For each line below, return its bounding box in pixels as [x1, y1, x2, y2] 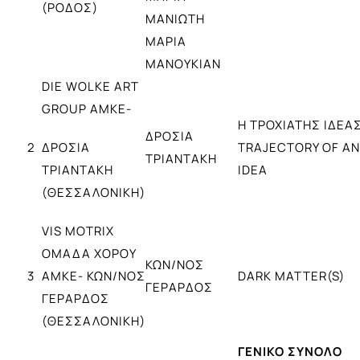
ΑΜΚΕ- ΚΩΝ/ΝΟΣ [42, 267, 145, 284]
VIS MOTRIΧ [42, 222, 114, 239]
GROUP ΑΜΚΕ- [42, 100, 132, 117]
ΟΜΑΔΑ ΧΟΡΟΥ [42, 244, 137, 262]
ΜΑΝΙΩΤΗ [145, 10, 205, 27]
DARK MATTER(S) [238, 267, 345, 284]
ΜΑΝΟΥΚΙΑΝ [145, 55, 221, 72]
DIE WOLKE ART [42, 77, 139, 95]
